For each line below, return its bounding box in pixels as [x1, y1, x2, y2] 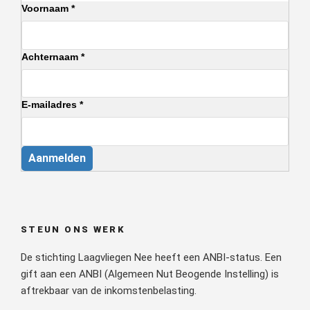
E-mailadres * [21, 99, 83, 111]
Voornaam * [21, 3, 75, 15]
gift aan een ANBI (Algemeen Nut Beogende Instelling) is [21, 268, 279, 281]
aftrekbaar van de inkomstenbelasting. [21, 284, 197, 298]
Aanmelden [28, 151, 86, 165]
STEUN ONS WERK [21, 224, 126, 235]
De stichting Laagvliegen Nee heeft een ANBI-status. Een [21, 251, 282, 264]
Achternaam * [21, 51, 84, 62]
